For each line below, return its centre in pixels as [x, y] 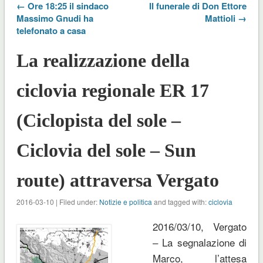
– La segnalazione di [200, 242]
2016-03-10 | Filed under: [58, 201]
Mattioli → [226, 18]
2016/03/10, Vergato [200, 226]
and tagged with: [180, 201]
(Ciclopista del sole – [98, 120]
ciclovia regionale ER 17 [112, 90]
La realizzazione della [103, 60]
